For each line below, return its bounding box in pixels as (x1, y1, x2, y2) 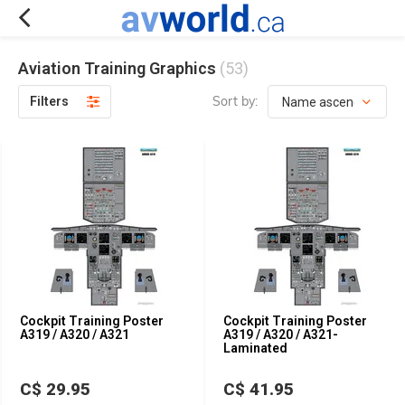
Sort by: (212, 93, 258, 109)
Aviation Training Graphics (18, 59, 220, 78)
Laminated (223, 341, 287, 355)
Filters (30, 94, 69, 108)
